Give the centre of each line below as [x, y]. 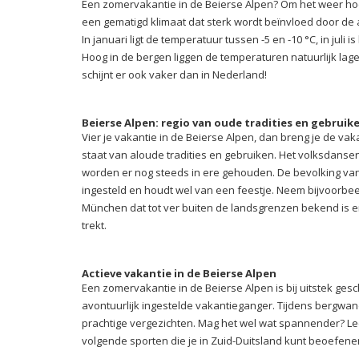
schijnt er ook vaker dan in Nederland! [174, 74]
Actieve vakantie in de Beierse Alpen [179, 273]
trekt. [95, 225]
